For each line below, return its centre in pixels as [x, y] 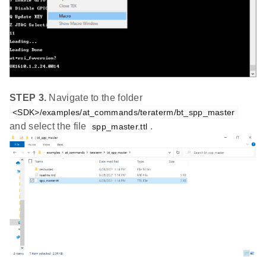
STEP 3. [28, 98]
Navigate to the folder [95, 98]
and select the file [50, 126]
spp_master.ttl [120, 127]
